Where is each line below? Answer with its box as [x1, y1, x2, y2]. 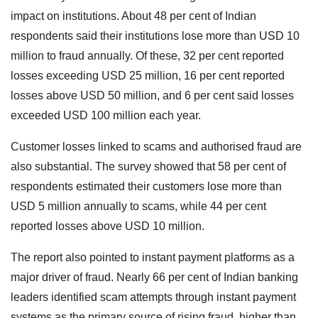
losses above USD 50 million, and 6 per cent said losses [11, 89, 294, 102]
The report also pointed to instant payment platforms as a [11, 251, 295, 263]
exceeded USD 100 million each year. [11, 109, 201, 121]
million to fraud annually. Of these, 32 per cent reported [11, 49, 284, 62]
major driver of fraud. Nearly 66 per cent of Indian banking [11, 270, 298, 283]
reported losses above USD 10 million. [11, 219, 204, 232]
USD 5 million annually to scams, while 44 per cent [11, 199, 266, 212]
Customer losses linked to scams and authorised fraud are [11, 140, 302, 153]
